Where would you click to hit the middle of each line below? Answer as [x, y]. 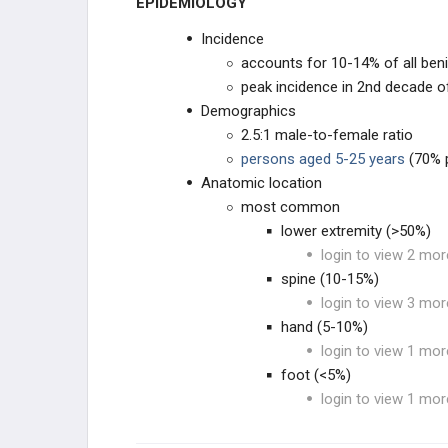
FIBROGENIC [167, 378]
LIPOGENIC [163, 426]
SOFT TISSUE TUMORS [203, 138]
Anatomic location [261, 183]
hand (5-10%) [324, 327]
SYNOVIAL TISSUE [184, 234]
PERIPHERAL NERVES [193, 282]
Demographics [248, 111]
